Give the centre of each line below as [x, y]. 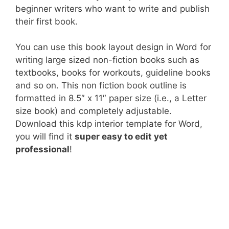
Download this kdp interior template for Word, [109, 124]
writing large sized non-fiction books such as [107, 60]
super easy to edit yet [121, 136]
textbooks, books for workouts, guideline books [113, 73]
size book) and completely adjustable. [94, 111]
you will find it [45, 136]
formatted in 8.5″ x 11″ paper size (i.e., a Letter [111, 98]
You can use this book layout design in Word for [113, 47]
